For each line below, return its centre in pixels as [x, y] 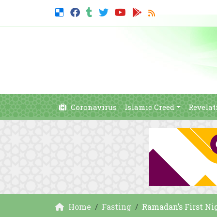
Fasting [116, 207]
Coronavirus [93, 107]
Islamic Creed [149, 107]
